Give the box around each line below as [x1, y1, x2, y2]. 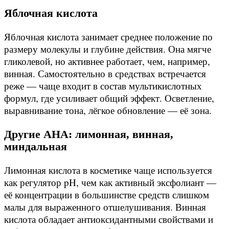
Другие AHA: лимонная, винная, [4, 127, 173, 141]
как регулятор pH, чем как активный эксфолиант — [4, 176, 216, 189]
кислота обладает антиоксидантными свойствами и [4, 213, 213, 226]
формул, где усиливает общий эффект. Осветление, [4, 91, 214, 105]
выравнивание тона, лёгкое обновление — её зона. [4, 104, 212, 117]
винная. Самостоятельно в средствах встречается [4, 67, 206, 80]
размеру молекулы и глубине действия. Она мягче [4, 42, 211, 56]
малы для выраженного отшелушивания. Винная [4, 200, 206, 214]
